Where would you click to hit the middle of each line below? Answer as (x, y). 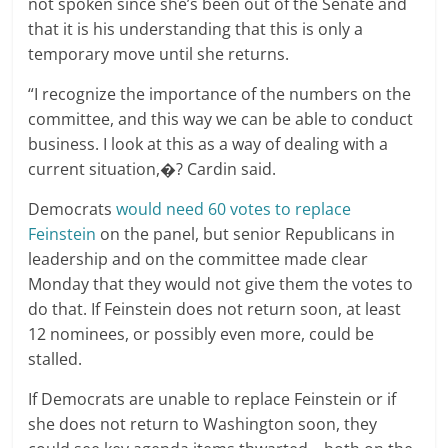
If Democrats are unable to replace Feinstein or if (212, 399)
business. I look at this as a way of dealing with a (208, 144)
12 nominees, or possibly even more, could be (201, 334)
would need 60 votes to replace (234, 209)
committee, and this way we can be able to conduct (221, 119)
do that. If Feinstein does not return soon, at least (215, 309)
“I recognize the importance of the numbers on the (220, 94)
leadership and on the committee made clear (198, 259)
